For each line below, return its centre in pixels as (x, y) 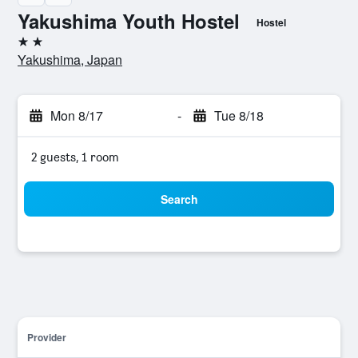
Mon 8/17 (77, 115)
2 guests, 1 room (75, 157)
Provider (47, 337)
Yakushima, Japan (70, 60)
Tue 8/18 (239, 115)
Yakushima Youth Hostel (129, 21)
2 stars (35, 48)
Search (179, 199)
